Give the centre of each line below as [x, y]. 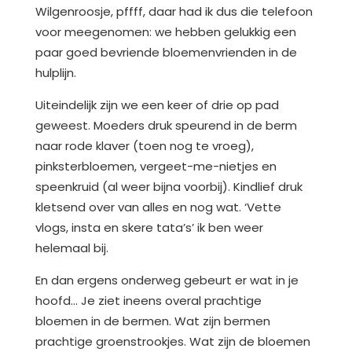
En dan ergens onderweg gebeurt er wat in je [167, 280]
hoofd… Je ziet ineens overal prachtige [148, 301]
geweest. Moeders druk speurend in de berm [166, 126]
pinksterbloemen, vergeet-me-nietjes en [156, 167]
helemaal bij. [75, 248]
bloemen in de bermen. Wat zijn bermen [153, 321]
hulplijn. [56, 73]
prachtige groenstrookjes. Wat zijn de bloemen [173, 342]
